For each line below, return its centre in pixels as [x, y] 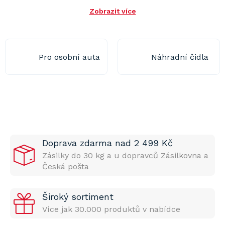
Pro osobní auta [69, 57]
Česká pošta [66, 166]
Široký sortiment [78, 197]
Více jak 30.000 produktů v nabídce [111, 209]
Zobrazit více [113, 11]
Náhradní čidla [180, 57]
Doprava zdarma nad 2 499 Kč [107, 143]
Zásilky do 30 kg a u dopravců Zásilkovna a [125, 155]
